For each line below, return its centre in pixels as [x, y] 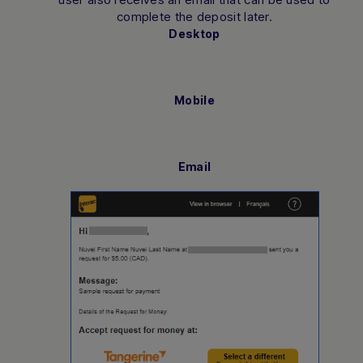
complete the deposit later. [194, 17]
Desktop [194, 34]
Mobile [194, 100]
